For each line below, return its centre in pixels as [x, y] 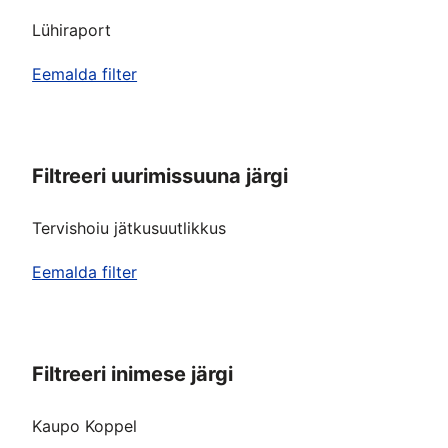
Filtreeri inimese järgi [133, 374]
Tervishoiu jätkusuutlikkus [129, 228]
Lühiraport [72, 30]
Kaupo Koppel [85, 426]
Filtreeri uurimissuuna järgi [160, 176]
